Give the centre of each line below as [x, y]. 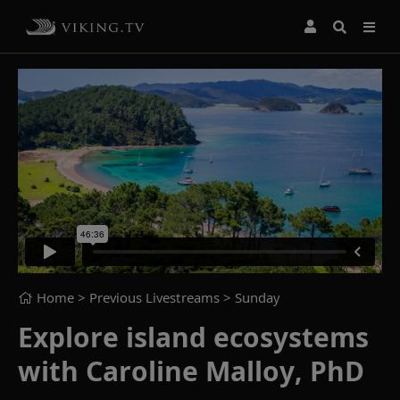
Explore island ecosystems [193, 337]
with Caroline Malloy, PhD [191, 371]
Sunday [257, 297]
